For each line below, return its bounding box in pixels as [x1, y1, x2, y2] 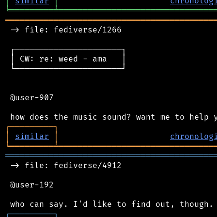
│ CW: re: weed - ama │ [5, 54, 126, 64]
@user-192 [5, 180, 54, 190]
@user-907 [5, 93, 54, 103]
